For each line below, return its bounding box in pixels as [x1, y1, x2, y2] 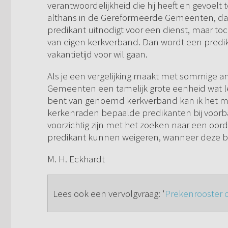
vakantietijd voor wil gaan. [47, 48, 150, 61]
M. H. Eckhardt [47, 153, 105, 165]
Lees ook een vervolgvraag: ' [53, 187, 165, 200]
